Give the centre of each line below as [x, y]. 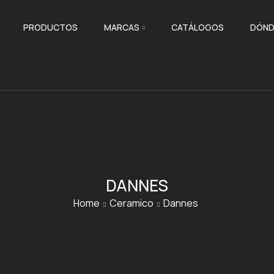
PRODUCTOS [50, 27]
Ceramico [131, 203]
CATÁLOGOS [197, 27]
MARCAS [121, 27]
